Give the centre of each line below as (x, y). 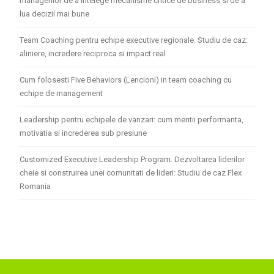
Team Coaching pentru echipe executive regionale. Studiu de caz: (134, 40)
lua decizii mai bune (55, 13)
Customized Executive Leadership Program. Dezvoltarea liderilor (132, 159)
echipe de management (61, 93)
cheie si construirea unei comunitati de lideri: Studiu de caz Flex (131, 172)
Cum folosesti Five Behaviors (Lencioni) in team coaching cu (126, 80)
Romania (35, 186)
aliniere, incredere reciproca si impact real (93, 53)
